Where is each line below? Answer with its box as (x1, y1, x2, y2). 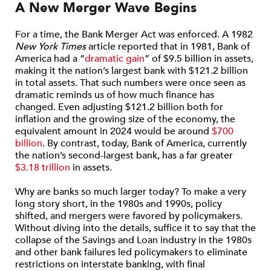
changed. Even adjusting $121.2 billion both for (15, 100, 223, 114)
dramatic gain (85, 52, 145, 65)
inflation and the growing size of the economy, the (15, 113, 235, 126)
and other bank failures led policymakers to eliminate (15, 246, 247, 259)
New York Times (15, 40, 86, 53)
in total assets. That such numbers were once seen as (15, 76, 246, 90)
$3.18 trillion (15, 161, 70, 174)
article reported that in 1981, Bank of (86, 40, 250, 53)
